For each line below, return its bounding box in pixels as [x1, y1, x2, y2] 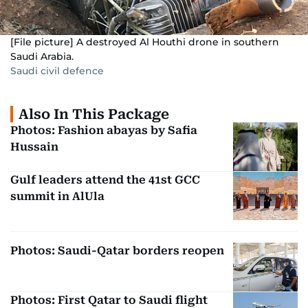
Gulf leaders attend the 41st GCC [10, 173, 200, 186]
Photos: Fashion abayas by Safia [10, 124, 197, 137]
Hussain [10, 140, 58, 153]
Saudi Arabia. [10, 50, 74, 63]
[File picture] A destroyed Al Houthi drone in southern [10, 36, 279, 48]
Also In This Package [19, 106, 169, 122]
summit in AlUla [10, 189, 104, 203]
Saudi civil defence [10, 65, 104, 77]
